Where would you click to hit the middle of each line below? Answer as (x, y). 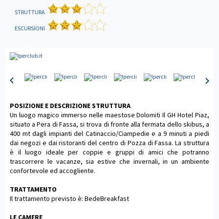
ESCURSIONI (30, 28)
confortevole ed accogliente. (53, 170)
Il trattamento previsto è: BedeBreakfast (69, 198)
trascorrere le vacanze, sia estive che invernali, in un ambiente (109, 161)
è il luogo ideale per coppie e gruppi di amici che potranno (109, 152)
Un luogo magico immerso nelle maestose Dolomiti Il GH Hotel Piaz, (109, 115)
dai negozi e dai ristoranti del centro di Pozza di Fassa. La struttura (109, 142)
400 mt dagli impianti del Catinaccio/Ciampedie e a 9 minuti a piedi (109, 133)
